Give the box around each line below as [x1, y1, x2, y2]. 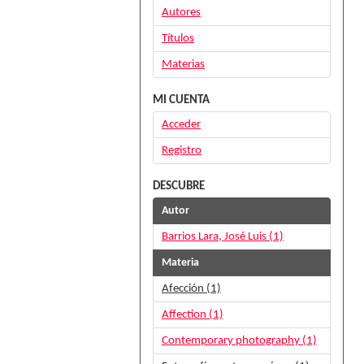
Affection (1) [162, 309, 223, 321]
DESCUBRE [153, 180, 205, 193]
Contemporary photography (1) [162, 335, 317, 347]
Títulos [162, 32, 194, 45]
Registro [162, 145, 201, 157]
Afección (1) [162, 283, 221, 295]
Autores [162, 6, 201, 19]
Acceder [162, 119, 201, 131]
